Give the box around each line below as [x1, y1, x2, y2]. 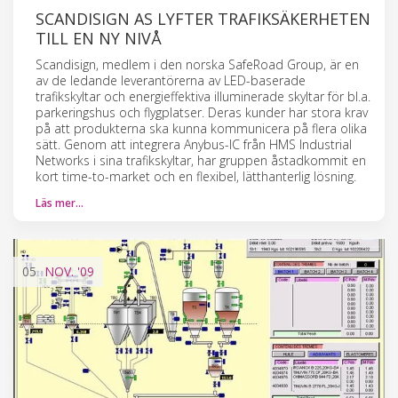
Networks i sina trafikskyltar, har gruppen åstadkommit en [36, 151, 366, 169]
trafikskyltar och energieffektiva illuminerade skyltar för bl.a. [36, 87, 370, 105]
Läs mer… [36, 195, 84, 211]
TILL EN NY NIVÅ [36, 27, 162, 49]
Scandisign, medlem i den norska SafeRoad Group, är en [36, 55, 359, 73]
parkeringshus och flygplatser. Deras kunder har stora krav [36, 103, 368, 121]
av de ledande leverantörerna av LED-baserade [36, 71, 306, 89]
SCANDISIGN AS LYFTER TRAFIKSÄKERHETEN [36, 7, 370, 29]
